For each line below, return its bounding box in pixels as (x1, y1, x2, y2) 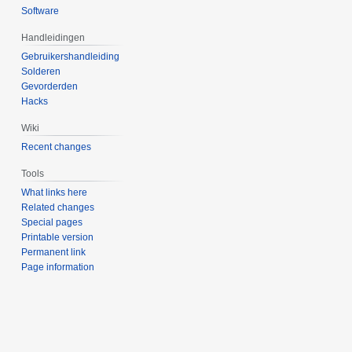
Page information (21, 261, 95, 273)
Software (21, 5, 60, 17)
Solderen (21, 65, 61, 77)
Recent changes (21, 141, 92, 152)
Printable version (21, 231, 94, 243)
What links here (21, 186, 88, 198)
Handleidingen (21, 32, 86, 44)
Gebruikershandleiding (21, 50, 120, 62)
